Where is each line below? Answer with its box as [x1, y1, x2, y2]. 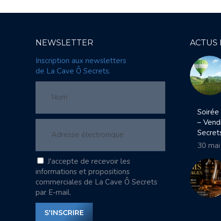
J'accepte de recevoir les [47, 156, 130, 166]
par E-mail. [36, 187, 71, 197]
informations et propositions [36, 167, 130, 177]
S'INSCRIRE [44, 208, 84, 217]
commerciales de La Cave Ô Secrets [36, 177, 157, 187]
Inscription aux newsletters [36, 56, 126, 66]
